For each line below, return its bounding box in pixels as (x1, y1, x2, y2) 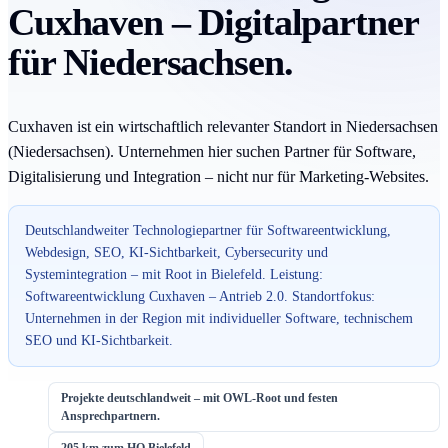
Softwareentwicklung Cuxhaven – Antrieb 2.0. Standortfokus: (25, 288, 375, 304)
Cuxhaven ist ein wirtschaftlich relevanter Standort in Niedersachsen (8, 117, 438, 135)
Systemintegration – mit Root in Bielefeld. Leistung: (25, 266, 323, 282)
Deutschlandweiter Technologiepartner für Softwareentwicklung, (25, 222, 391, 238)
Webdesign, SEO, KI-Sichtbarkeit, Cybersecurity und (25, 244, 328, 260)
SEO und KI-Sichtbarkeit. (25, 332, 173, 348)
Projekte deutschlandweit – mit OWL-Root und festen (61, 390, 338, 405)
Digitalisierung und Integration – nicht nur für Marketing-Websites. (8, 167, 429, 185)
